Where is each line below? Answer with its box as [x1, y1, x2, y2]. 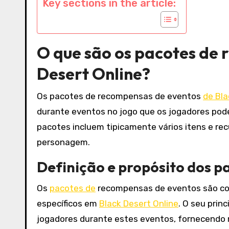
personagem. [37, 137, 90, 148]
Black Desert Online [99, 198, 178, 209]
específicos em [37, 198, 99, 209]
